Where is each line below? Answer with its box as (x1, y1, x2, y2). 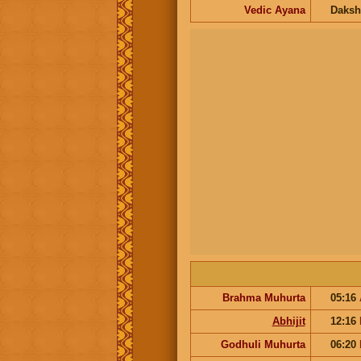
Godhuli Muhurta (220, 338, 305, 351)
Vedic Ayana (243, 3, 305, 16)
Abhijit (272, 314, 305, 327)
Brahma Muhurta (222, 291, 305, 304)
